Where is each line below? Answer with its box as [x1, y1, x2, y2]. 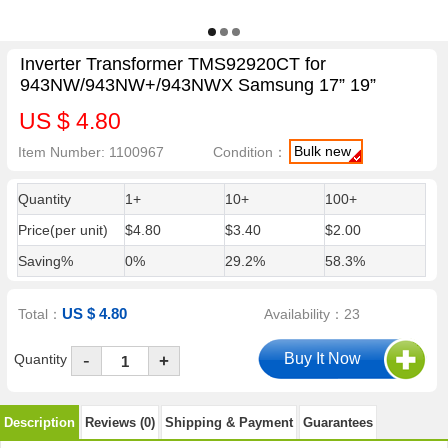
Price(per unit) [17, 222, 108, 238]
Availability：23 [264, 306, 361, 323]
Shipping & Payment [165, 414, 293, 430]
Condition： [213, 143, 288, 160]
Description [4, 414, 75, 430]
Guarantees [303, 414, 373, 430]
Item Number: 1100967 [18, 143, 165, 160]
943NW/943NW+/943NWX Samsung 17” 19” [19, 75, 376, 96]
